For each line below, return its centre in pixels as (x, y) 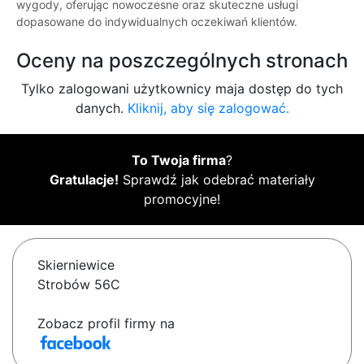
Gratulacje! (84, 180)
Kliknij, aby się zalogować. (208, 108)
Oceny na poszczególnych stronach (182, 61)
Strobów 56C (79, 285)
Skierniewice (76, 265)
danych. (101, 108)
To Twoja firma (179, 160)
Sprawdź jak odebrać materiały (217, 180)
